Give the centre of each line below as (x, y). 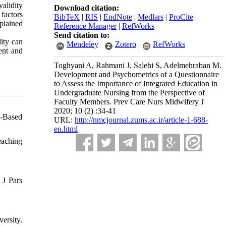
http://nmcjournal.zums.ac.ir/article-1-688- (141, 120)
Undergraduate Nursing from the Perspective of (129, 93)
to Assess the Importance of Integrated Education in (136, 83)
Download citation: (87, 8)
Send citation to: (82, 35)
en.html (66, 129)
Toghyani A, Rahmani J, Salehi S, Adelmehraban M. (138, 65)
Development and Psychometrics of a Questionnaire (136, 74)
